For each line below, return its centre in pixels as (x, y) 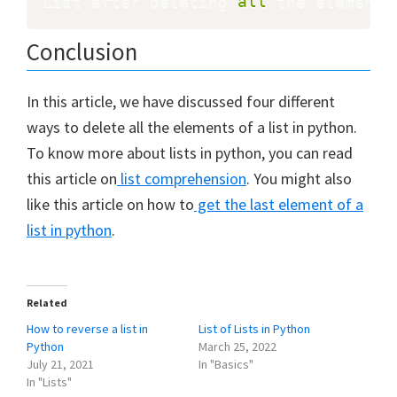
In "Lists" (49, 381)
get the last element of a (279, 204)
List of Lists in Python (254, 328)
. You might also (299, 178)
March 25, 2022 (237, 346)
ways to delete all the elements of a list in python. (192, 127)
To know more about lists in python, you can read (190, 152)
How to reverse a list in (87, 328)
